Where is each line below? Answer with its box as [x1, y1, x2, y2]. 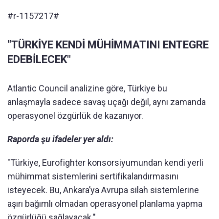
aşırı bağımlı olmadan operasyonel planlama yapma [7, 198, 202, 209]
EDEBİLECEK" [7, 53, 71, 66]
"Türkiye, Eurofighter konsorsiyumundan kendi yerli [7, 157, 203, 168]
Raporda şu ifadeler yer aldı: [7, 133, 113, 144]
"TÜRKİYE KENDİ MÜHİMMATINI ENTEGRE [7, 38, 209, 51]
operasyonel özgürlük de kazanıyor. [7, 110, 143, 121]
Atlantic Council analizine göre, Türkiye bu [7, 83, 167, 93]
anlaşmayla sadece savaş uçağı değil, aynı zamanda [7, 96, 206, 107]
